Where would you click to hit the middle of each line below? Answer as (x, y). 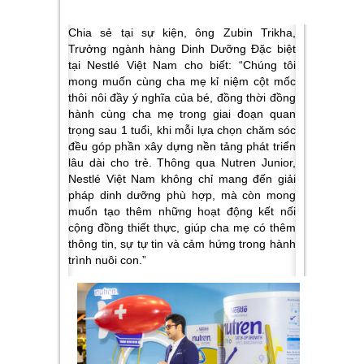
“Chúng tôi (267, 65)
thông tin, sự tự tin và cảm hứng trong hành (182, 244)
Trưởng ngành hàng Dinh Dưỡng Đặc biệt (182, 49)
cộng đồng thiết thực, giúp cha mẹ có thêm (182, 228)
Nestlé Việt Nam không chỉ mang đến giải (182, 179)
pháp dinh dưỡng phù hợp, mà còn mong (182, 195)
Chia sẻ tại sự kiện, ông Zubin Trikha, (182, 33)
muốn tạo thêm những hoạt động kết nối (182, 212)
